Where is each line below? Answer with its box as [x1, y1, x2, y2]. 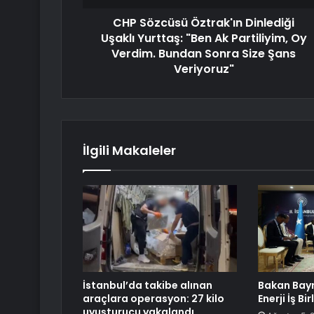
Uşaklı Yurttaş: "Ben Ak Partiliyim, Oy [100, 30, 307, 47]
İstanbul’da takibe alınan [83, 278, 212, 293]
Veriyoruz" [173, 61, 234, 78]
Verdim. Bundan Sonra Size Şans [111, 46, 296, 62]
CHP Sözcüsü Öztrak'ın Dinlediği [113, 15, 294, 32]
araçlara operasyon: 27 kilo [83, 292, 224, 306]
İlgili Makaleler [83, 142, 176, 160]
